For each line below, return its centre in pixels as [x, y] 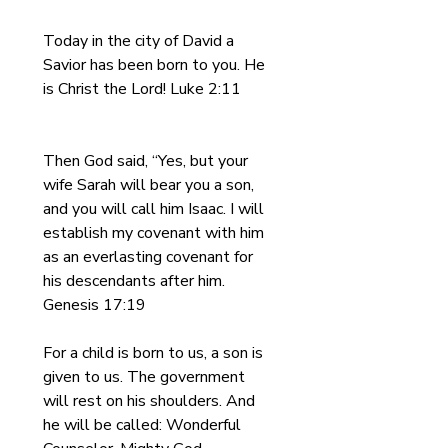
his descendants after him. [136, 281]
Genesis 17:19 [94, 305]
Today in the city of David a [140, 41]
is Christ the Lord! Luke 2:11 [142, 89]
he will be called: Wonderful [144, 425]
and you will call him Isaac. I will [155, 209]
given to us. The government [146, 377]
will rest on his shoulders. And [151, 401]
